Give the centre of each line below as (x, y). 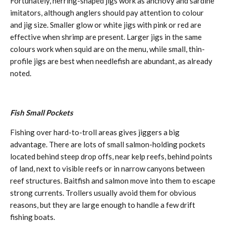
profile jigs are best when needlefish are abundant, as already (111, 61)
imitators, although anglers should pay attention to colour (107, 13)
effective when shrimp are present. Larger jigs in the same (106, 37)
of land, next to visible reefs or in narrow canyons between (107, 168)
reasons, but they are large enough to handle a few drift (103, 205)
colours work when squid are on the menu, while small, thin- (107, 49)
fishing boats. (33, 217)
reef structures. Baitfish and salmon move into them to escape (113, 181)
